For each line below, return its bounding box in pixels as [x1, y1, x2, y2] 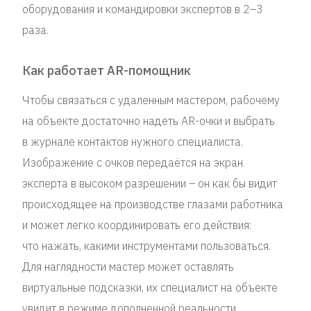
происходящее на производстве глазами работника [22, 197, 283, 211]
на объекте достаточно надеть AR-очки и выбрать [22, 114, 275, 128]
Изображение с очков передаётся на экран [22, 155, 243, 169]
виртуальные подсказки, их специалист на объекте [22, 280, 278, 294]
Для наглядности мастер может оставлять [22, 260, 234, 274]
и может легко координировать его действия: [22, 218, 251, 232]
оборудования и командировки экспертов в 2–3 [22, 2, 263, 16]
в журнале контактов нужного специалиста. [22, 135, 243, 149]
